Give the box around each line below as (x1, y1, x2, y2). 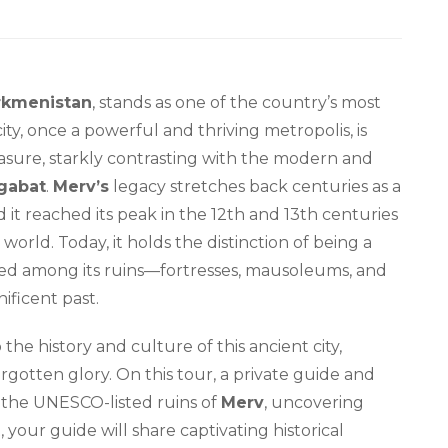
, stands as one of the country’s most (92, 92, 381, 112)
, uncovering (264, 392, 364, 412)
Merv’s (53, 176, 109, 196)
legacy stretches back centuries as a (109, 176, 401, 196)
